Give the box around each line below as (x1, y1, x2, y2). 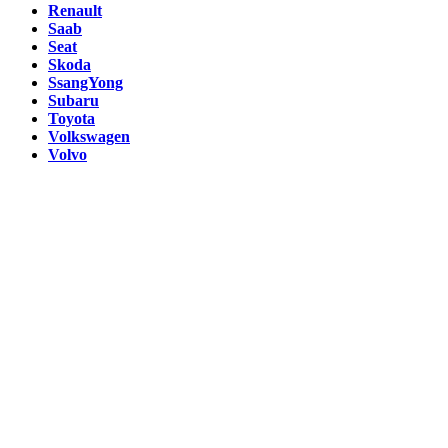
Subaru (48, 92, 99, 110)
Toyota (48, 110, 95, 128)
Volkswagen (48, 128, 130, 146)
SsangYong (48, 74, 123, 92)
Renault (48, 2, 102, 20)
